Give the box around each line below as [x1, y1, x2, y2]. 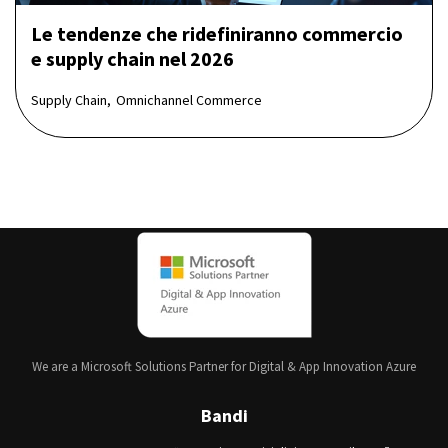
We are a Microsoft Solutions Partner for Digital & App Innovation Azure [32, 358, 416, 376]
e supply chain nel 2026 [31, 45, 234, 71]
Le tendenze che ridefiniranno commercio [31, 20, 403, 46]
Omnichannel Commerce [116, 90, 262, 109]
